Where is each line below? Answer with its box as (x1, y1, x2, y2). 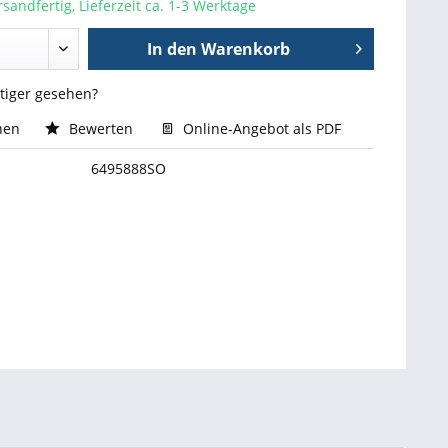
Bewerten (64, 119, 137, 138)
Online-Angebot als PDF (178, 119, 341, 138)
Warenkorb (201, 38, 291, 60)
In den (147, 38, 198, 60)
